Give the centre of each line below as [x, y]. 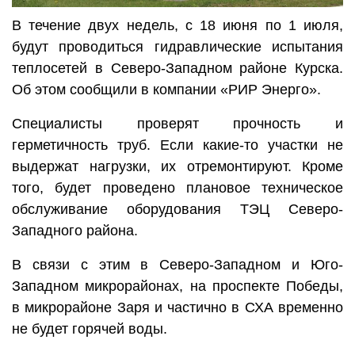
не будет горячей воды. [90, 328]
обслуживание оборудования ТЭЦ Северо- [177, 209]
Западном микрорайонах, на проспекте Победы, [177, 286]
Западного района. [75, 230]
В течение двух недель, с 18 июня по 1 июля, [177, 25]
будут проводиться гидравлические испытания [177, 46]
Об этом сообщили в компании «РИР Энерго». [166, 89]
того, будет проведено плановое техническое [177, 187]
